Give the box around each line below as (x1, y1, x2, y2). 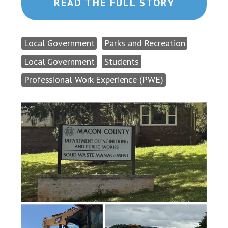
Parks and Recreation (104, 37, 185, 49)
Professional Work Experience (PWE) (24, 73, 163, 85)
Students (104, 55, 139, 67)
